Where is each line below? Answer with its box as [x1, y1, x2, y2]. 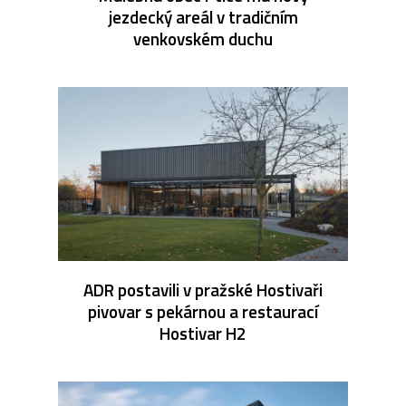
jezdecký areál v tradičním [108, 3, 298, 30]
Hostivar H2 [159, 319, 246, 346]
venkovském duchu [133, 24, 273, 52]
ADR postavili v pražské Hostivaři [83, 275, 323, 303]
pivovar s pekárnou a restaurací [88, 297, 318, 324]
